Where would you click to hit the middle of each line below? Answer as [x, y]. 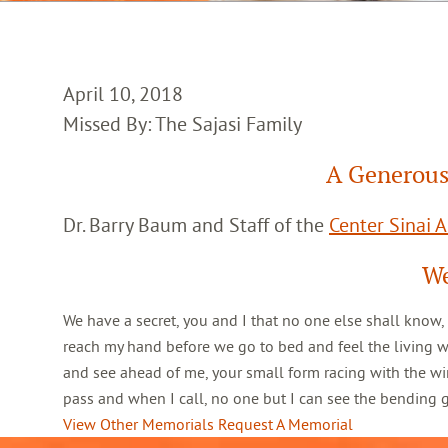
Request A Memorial [285, 424]
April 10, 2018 [123, 93]
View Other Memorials [138, 424]
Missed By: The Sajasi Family [182, 123]
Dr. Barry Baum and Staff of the [196, 224]
